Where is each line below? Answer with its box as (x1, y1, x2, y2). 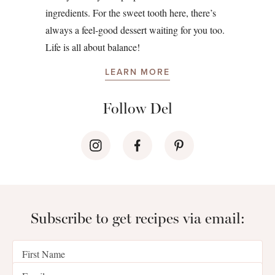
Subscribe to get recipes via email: (30, 209, 245, 227)
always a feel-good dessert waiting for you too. (45, 23, 225, 36)
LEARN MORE (105, 65, 170, 78)
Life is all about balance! (45, 40, 140, 53)
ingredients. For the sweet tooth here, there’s (45, 6, 216, 19)
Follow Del (103, 99, 172, 117)
